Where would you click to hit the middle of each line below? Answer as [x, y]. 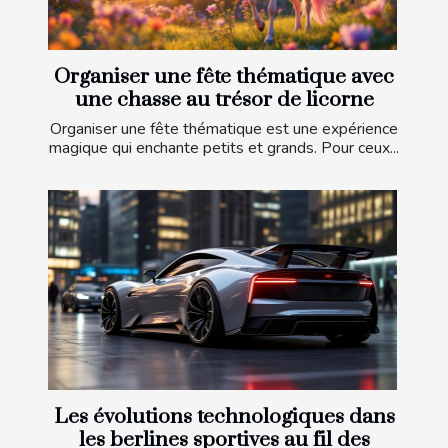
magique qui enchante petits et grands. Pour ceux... [224, 148]
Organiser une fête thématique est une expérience [224, 129]
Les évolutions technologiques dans [224, 416]
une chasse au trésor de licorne [224, 100]
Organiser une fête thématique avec [224, 77]
